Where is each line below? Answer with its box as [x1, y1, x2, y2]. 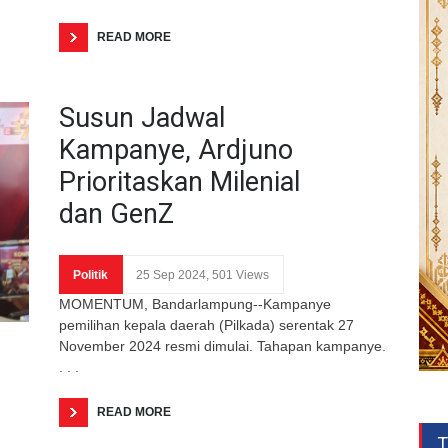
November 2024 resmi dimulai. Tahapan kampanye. [59, 337, 386, 354]
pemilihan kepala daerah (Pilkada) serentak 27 [59, 316, 354, 333]
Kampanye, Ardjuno [59, 133, 293, 166]
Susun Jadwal [59, 101, 225, 134]
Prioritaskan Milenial [59, 165, 300, 198]
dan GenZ [59, 197, 174, 230]
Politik [73, 267, 108, 282]
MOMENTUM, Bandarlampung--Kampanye [59, 295, 331, 312]
